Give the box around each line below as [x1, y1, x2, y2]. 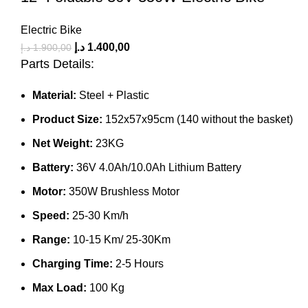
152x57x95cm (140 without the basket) [102, 113, 293, 125]
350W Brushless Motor [66, 185, 179, 197]
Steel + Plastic [76, 89, 149, 101]
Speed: [32, 209, 69, 221]
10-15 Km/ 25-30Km [70, 233, 170, 245]
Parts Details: [21, 56, 94, 71]
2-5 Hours [113, 257, 164, 269]
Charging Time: [32, 257, 113, 269]
